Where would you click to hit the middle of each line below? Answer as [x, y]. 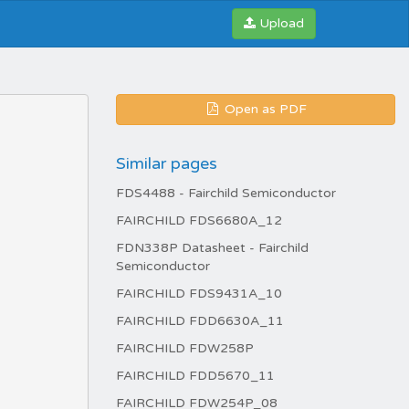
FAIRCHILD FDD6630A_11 [200, 321]
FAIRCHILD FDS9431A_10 [199, 294]
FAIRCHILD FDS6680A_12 [199, 220]
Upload [282, 23]
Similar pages [167, 163]
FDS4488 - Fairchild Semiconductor [226, 193]
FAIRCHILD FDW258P [185, 348]
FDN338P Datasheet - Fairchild [212, 248]
